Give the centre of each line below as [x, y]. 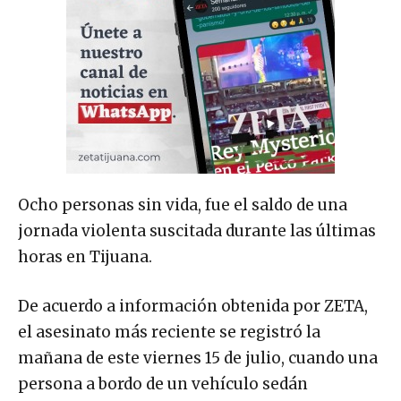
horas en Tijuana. [85, 256]
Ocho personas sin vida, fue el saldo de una [183, 205]
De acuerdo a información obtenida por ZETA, [193, 306]
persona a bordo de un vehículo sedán [163, 384]
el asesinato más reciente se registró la [169, 332]
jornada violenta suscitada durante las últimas [197, 230]
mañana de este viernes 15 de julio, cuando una [198, 358]
